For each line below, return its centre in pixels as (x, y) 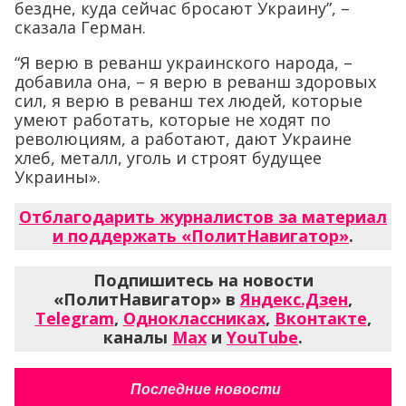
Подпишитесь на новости (203, 280)
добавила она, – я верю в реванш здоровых (195, 82)
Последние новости (205, 390)
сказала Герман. (80, 28)
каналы (138, 338)
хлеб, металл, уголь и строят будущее (168, 158)
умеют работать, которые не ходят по (173, 120)
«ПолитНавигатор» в (147, 300)
